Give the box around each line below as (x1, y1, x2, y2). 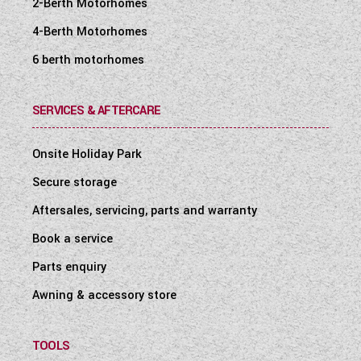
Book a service (32, 230, 113, 247)
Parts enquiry (32, 258, 106, 276)
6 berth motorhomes (32, 51, 144, 68)
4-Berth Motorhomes (32, 23, 147, 40)
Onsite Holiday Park (32, 145, 142, 163)
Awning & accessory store (32, 286, 176, 304)
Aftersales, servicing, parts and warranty (32, 201, 257, 219)
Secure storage (32, 173, 117, 191)
